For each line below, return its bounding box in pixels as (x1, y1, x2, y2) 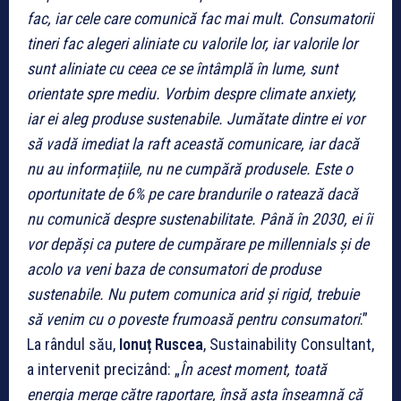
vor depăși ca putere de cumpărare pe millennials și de (27, 234, 369, 253)
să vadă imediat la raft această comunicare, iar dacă (27, 133, 359, 153)
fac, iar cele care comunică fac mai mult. (27, 8, 285, 28)
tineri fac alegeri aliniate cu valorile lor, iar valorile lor (27, 33, 357, 53)
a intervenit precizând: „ (27, 359, 180, 379)
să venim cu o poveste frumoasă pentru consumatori (27, 309, 360, 328)
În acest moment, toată (180, 359, 327, 379)
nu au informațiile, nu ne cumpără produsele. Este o (27, 158, 353, 178)
